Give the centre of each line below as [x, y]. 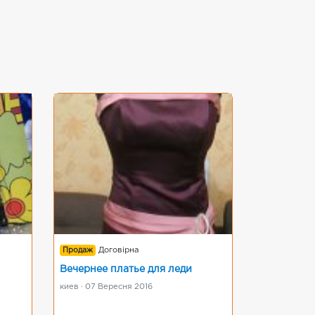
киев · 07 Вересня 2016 [106, 287]
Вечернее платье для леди [126, 269]
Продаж [78, 250]
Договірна [119, 250]
